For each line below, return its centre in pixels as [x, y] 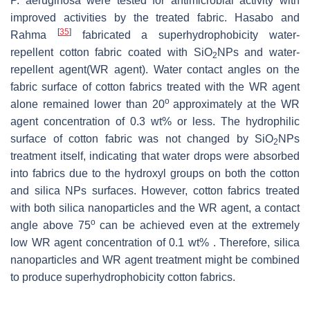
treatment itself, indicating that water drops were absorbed [155, 156]
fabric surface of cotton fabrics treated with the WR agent [155, 86]
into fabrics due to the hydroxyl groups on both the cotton [155, 173]
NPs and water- [258, 52]
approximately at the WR [236, 104]
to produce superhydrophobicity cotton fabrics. [123, 277]
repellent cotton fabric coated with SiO [111, 52]
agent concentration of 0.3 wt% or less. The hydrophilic [155, 121]
